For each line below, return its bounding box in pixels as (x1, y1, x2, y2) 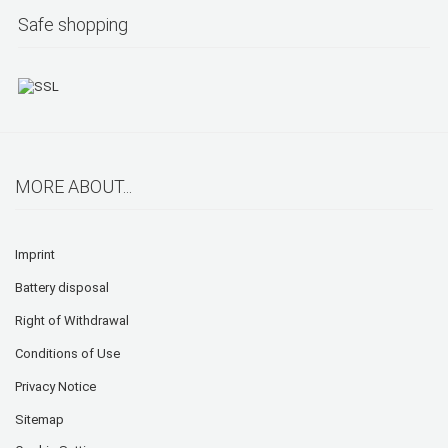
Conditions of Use (15, 346, 120, 362)
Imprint (15, 247, 55, 263)
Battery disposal (15, 280, 109, 296)
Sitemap (15, 412, 64, 428)
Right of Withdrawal (15, 313, 129, 329)
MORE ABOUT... (15, 176, 132, 198)
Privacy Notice (15, 379, 96, 395)
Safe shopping (17, 13, 128, 35)
